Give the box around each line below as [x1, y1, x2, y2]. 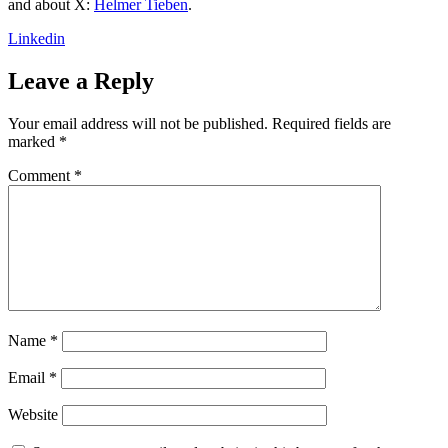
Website [8, 406, 58, 424]
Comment [8, 167, 74, 185]
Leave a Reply [8, 68, 154, 95]
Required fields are [272, 115, 391, 133]
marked [8, 133, 59, 151]
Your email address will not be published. [8, 115, 268, 133]
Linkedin [8, 30, 65, 48]
